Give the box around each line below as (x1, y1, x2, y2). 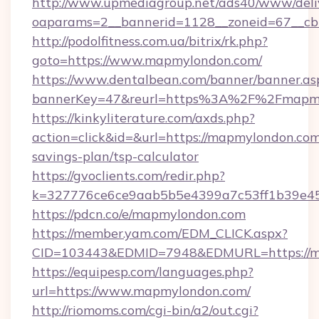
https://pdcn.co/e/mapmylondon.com (32, 206, 246, 222)
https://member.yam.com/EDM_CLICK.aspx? (32, 225, 288, 241)
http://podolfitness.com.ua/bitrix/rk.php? (32, 33, 268, 49)
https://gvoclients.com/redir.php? (32, 167, 225, 184)
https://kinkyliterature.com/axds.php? (32, 110, 255, 126)
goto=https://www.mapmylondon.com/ (32, 52, 262, 68)
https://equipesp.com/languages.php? (32, 263, 253, 280)
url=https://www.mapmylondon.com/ (32, 283, 251, 299)
